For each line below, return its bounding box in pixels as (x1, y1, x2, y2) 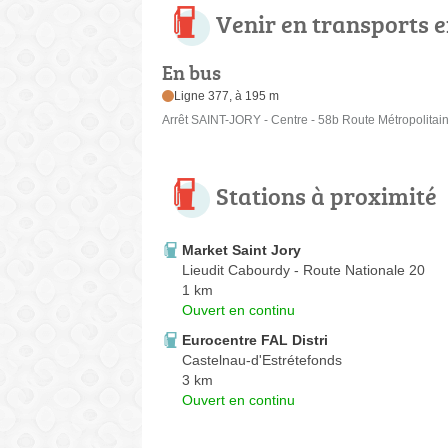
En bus (162, 58, 221, 87)
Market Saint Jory (182, 242, 301, 259)
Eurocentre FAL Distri (182, 332, 328, 349)
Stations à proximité (216, 179, 437, 213)
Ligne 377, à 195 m (174, 89, 280, 104)
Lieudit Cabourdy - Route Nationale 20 (182, 262, 425, 279)
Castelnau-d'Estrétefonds (182, 352, 342, 369)
